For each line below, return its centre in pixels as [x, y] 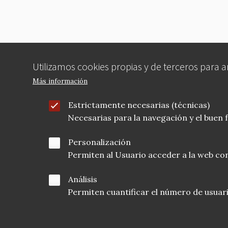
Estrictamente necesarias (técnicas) [139, 105]
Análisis [83, 179]
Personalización [99, 142]
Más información [60, 81]
